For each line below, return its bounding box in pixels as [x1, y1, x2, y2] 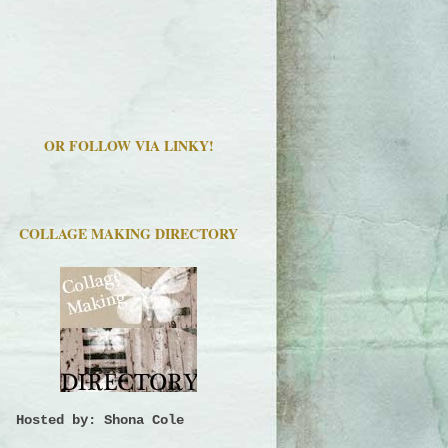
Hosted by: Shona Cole [16, 412, 184, 429]
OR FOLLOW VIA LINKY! [43, 134, 214, 156]
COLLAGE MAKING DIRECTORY [19, 223, 238, 245]
